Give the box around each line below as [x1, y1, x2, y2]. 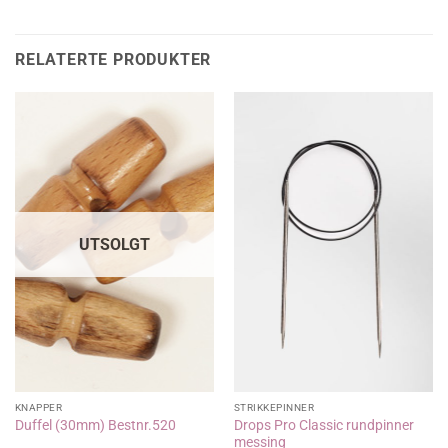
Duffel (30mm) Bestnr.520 [14, 417, 176, 434]
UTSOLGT [79, 235, 150, 255]
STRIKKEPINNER [233, 402, 315, 414]
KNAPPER [14, 402, 63, 414]
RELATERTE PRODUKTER [15, 50, 212, 70]
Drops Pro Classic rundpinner [233, 416, 414, 433]
